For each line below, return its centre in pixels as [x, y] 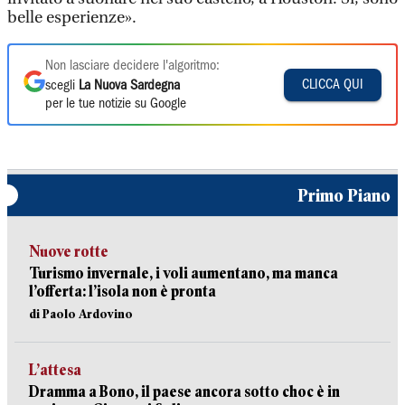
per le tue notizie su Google [116, 104]
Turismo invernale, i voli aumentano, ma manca [184, 273]
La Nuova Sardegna [129, 86]
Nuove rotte [69, 252]
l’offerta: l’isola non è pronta [122, 292]
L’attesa [55, 370]
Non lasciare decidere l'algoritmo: [132, 66]
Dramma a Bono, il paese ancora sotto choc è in [184, 392]
